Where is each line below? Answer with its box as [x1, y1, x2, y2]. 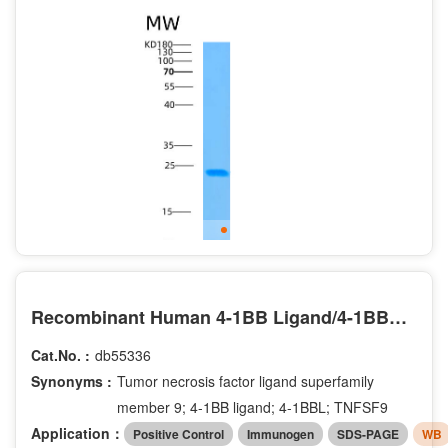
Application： [31, 422, 124, 443]
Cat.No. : [31, 345, 90, 366]
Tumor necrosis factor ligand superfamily [117, 371, 374, 392]
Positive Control [133, 424, 224, 443]
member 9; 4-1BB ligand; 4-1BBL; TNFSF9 [117, 397, 388, 418]
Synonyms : [31, 371, 112, 392]
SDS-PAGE [337, 424, 399, 443]
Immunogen [247, 424, 314, 443]
